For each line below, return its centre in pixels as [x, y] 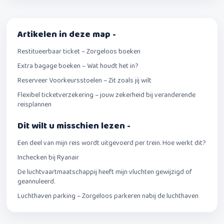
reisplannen [34, 104]
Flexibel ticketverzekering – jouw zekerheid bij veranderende [106, 95]
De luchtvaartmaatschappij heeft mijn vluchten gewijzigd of [105, 172]
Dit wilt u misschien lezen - [74, 126]
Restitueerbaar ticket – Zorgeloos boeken [79, 51]
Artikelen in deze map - [67, 34]
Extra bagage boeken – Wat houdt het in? [78, 66]
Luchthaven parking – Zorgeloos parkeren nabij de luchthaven [108, 196]
